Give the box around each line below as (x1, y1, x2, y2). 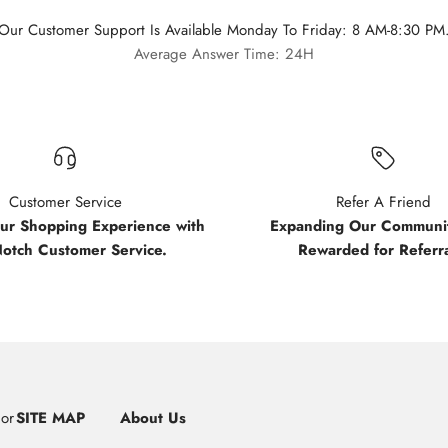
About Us (119, 407, 186, 429)
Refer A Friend (335, 191, 431, 213)
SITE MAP (15, 407, 85, 429)
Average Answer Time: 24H (134, 43, 314, 65)
